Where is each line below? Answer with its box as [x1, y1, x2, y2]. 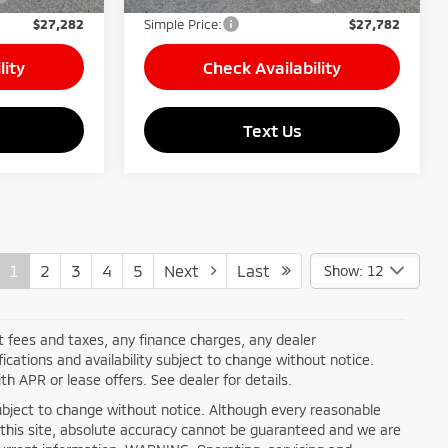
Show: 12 [323, 261, 383, 279]
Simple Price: [144, 15, 223, 32]
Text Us [242, 119, 302, 140]
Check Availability [203, 56, 341, 77]
